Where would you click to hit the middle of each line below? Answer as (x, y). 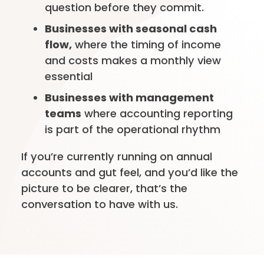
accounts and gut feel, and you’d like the (130, 172)
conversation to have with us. (100, 204)
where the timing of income (147, 45)
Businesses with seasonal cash (131, 29)
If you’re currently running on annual (117, 156)
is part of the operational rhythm (133, 130)
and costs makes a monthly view (133, 61)
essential (69, 77)
